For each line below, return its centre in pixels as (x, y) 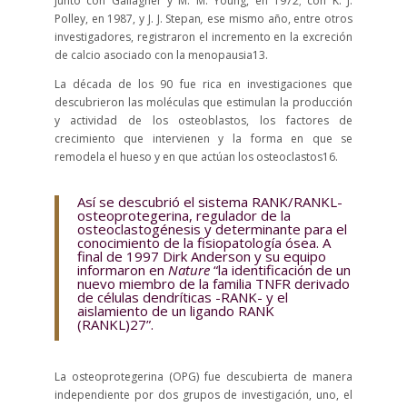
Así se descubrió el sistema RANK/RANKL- (209, 202)
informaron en (122, 270)
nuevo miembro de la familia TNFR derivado (213, 284)
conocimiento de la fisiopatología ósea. (198, 243)
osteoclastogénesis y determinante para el (212, 229)
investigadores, (95, 37)
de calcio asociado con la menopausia (153, 55)
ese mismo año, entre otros (278, 19)
